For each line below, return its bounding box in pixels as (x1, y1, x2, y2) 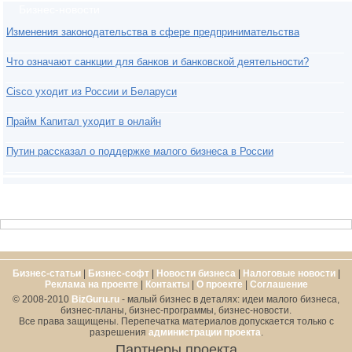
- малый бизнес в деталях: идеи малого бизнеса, (119, 293, 339, 305)
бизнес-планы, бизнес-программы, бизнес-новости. (60, 304, 291, 316)
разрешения (89, 326, 148, 338)
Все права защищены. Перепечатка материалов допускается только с (18, 315, 334, 327)
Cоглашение (249, 278, 308, 290)
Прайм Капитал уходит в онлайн (6, 115, 161, 127)
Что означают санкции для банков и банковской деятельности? (6, 55, 309, 68)
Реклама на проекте (44, 278, 138, 290)
